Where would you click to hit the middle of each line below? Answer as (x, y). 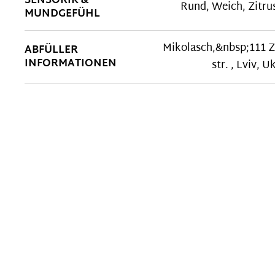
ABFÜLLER (51, 50)
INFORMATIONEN (71, 64)
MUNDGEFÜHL (62, 14)
